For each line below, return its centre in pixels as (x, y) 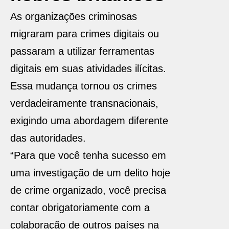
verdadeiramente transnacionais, (84, 103)
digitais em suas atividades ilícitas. (88, 68)
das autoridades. (48, 138)
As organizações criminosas (74, 16)
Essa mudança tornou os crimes (84, 86)
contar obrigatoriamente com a (80, 208)
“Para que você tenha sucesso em (88, 155)
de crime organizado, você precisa (88, 190)
